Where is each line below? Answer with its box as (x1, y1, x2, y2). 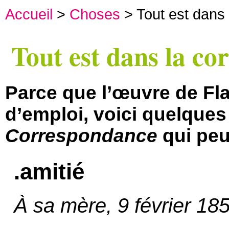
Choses (70, 6, 120, 22)
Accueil (5, 6, 53, 22)
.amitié (14, 159, 85, 185)
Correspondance (5, 125, 157, 146)
